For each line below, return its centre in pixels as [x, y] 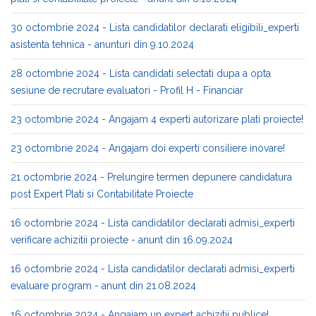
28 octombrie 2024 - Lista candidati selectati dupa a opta [141, 73]
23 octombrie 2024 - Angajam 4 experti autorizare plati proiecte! [157, 119]
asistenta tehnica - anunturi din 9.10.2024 [102, 44]
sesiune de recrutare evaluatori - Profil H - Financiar [127, 90]
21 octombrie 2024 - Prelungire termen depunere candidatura [151, 177]
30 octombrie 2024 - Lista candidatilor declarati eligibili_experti [155, 28]
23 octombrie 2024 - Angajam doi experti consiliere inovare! [148, 148]
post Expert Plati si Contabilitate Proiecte [102, 194]
